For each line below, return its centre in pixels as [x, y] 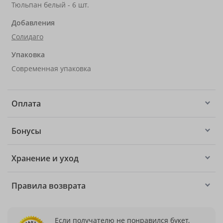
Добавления [33, 23]
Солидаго [27, 37]
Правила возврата [49, 186]
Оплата [26, 104]
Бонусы [26, 131]
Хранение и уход [45, 158]
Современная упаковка [51, 68]
